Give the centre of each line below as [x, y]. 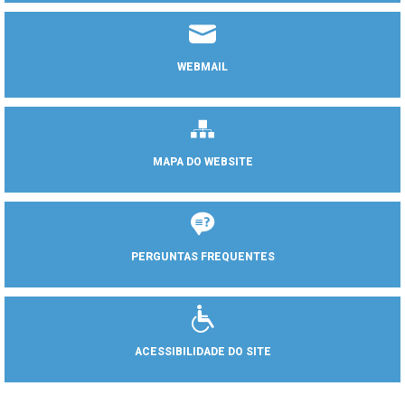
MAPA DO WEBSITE [202, 161]
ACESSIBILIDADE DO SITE [202, 351]
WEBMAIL [202, 66]
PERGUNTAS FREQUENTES [202, 256]
